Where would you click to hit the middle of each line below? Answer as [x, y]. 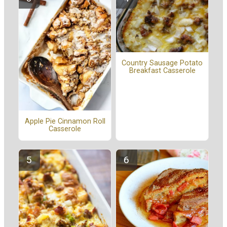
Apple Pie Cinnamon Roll [65, 122]
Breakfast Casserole [162, 71]
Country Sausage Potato [162, 63]
